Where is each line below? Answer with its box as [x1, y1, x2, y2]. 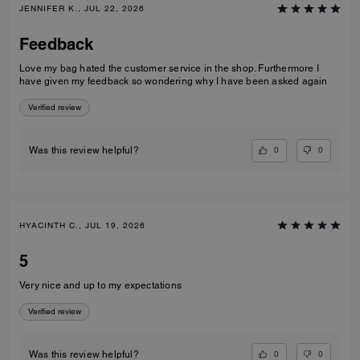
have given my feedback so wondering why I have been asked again [19, 76, 328, 88]
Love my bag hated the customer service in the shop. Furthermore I [19, 63, 259, 75]
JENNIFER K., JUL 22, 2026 [19, 3, 145, 14]
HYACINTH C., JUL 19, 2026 [19, 219, 145, 231]
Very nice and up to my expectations [19, 279, 182, 291]
